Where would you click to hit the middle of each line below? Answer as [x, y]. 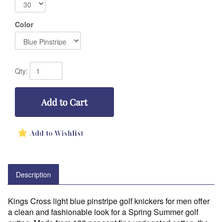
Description [33, 175]
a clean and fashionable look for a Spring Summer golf [103, 212]
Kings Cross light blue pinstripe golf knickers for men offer [109, 201]
